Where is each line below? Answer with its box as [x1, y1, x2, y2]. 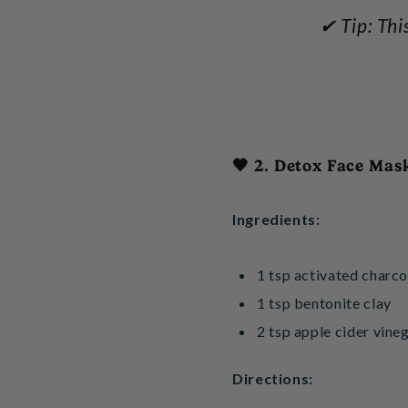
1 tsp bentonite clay [257, 294, 392, 312]
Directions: [232, 370, 314, 388]
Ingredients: [232, 210, 321, 229]
